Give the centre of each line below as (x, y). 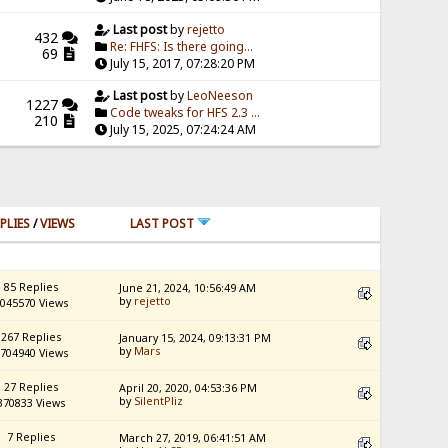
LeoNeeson (220, 96)
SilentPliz (159, 401)
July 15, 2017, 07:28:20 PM (181, 64)
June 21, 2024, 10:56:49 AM (188, 288)
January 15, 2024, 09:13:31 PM (195, 338)
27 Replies (30, 387)
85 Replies (30, 287)
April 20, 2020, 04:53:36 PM (188, 388)
